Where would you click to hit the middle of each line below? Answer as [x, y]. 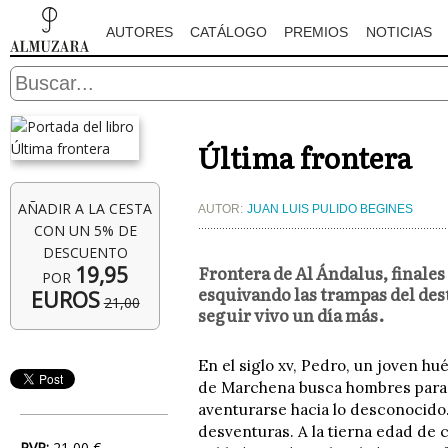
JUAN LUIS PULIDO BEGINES [330, 209]
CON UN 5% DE [85, 230]
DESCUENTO [85, 252]
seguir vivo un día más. [291, 315]
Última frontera [305, 157]
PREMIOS [316, 32]
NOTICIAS [398, 32]
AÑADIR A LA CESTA [85, 208]
